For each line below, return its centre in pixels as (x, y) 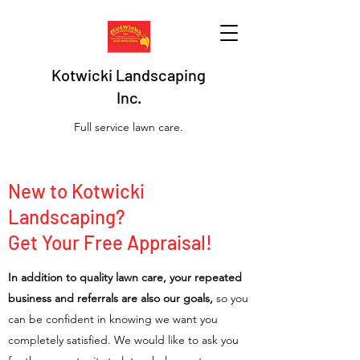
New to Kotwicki (76, 191)
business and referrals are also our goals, (112, 298)
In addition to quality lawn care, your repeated (125, 277)
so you (232, 298)
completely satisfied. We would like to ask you (123, 340)
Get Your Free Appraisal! (110, 242)
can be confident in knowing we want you (113, 319)
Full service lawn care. (129, 127)
